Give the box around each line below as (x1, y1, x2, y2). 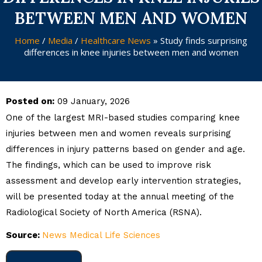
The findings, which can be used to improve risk (6, 160, 211, 170)
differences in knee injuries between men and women (23, 46, 239, 58)
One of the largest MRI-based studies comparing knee (6, 112, 240, 123)
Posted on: (6, 96, 54, 106)
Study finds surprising (158, 35, 247, 46)
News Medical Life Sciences (42, 230, 160, 240)
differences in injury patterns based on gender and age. (6, 144, 245, 154)
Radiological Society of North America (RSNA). (6, 207, 202, 218)
